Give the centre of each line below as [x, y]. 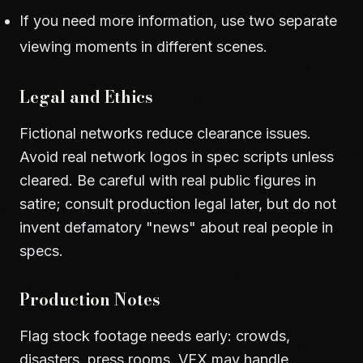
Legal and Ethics [86, 97]
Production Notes [90, 299]
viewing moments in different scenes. [143, 47]
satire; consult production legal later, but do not [178, 204]
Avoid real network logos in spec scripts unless [177, 157]
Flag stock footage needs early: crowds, [155, 336]
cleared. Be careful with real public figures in [168, 180]
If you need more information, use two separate [178, 21]
